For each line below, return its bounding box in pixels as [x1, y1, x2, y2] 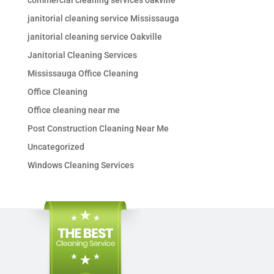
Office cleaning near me [27, 105, 120, 116]
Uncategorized [27, 142, 84, 152]
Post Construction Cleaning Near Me [27, 124, 169, 134]
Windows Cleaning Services [27, 160, 134, 171]
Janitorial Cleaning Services [27, 50, 137, 61]
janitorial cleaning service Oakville [27, 32, 162, 42]
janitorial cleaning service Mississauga [27, 13, 179, 24]
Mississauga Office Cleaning [27, 68, 138, 79]
